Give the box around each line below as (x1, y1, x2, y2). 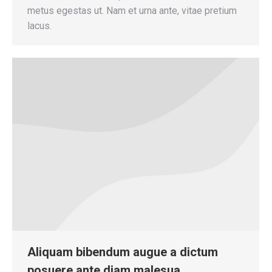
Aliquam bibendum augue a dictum (27, 244, 218, 259)
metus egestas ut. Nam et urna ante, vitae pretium (27, 4, 237, 16)
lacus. (27, 19, 52, 32)
